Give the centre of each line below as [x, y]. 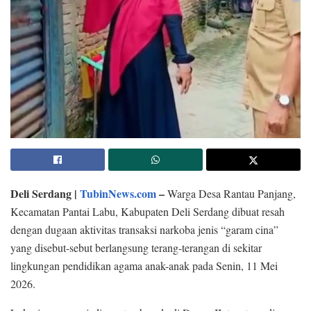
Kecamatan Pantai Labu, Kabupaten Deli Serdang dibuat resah [148, 211]
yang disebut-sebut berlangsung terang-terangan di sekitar [136, 247]
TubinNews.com [118, 193]
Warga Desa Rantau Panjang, [230, 193]
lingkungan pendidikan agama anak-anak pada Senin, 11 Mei [144, 265]
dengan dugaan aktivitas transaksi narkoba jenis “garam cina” [144, 229]
